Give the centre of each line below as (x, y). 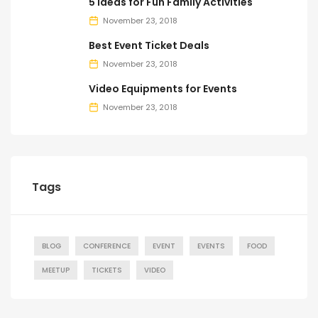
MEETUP (56, 270)
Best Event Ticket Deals (149, 46)
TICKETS (107, 270)
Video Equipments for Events (163, 89)
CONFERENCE (107, 246)
